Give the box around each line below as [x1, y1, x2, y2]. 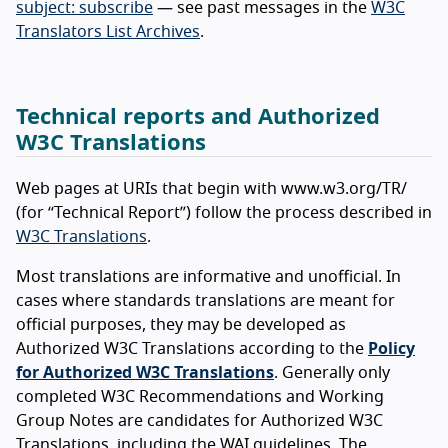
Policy [368, 340, 415, 357]
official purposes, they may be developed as [16, 316, 346, 333]
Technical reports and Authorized [16, 105, 380, 128]
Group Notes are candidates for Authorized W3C [16, 412, 383, 429]
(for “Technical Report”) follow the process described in [16, 204, 432, 221]
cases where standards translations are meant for [16, 292, 395, 309]
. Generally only [274, 364, 390, 381]
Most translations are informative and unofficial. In [16, 268, 401, 285]
